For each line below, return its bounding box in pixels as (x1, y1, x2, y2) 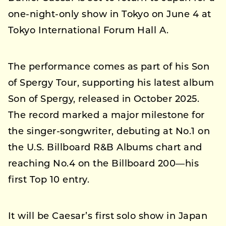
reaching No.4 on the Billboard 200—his (8, 159, 199, 169)
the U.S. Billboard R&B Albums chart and (8, 143, 202, 153)
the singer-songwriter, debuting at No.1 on (8, 127, 210, 137)
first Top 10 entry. (8, 176, 90, 186)
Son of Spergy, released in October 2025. (8, 95, 200, 105)
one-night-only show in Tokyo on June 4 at (8, 10, 211, 20)
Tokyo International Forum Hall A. (8, 26, 169, 36)
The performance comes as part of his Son (8, 63, 210, 73)
